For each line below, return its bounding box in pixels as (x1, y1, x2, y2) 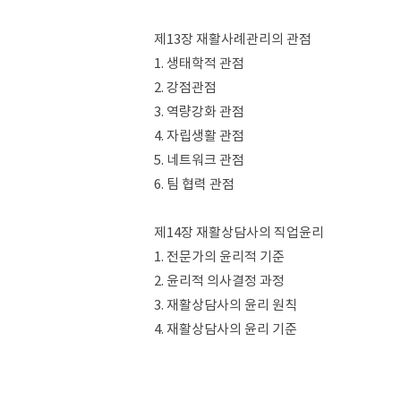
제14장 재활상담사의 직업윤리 (154, 224, 324, 241)
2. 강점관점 (154, 79, 217, 96)
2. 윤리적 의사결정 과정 (154, 272, 285, 289)
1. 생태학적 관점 (154, 55, 244, 72)
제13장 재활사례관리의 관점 (154, 30, 311, 47)
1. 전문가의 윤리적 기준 (154, 248, 285, 265)
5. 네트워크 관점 (154, 151, 244, 168)
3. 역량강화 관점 (154, 103, 244, 120)
